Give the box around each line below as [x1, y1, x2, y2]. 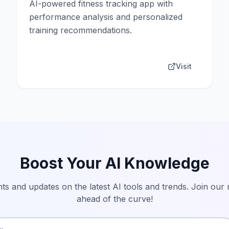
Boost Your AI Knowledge [19, 154, 210, 172]
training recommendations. [29, 25, 132, 35]
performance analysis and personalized [29, 12, 182, 22]
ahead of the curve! [76, 194, 153, 204]
